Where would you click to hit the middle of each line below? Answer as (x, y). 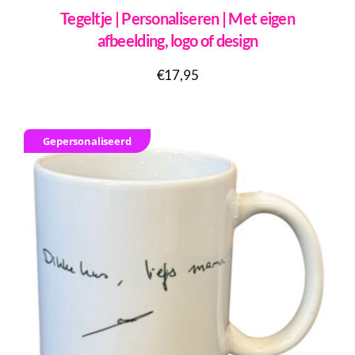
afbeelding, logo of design (177, 40)
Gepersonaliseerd (87, 141)
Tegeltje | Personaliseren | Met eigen (177, 18)
